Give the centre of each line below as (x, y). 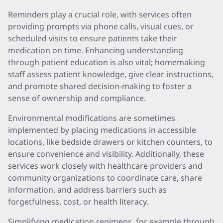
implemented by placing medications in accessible (102, 130)
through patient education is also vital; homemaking (107, 62)
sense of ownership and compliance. (77, 98)
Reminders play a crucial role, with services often (100, 14)
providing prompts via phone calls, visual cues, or (101, 26)
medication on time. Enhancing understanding (96, 50)
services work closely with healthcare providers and (105, 166)
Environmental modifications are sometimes (92, 118)
